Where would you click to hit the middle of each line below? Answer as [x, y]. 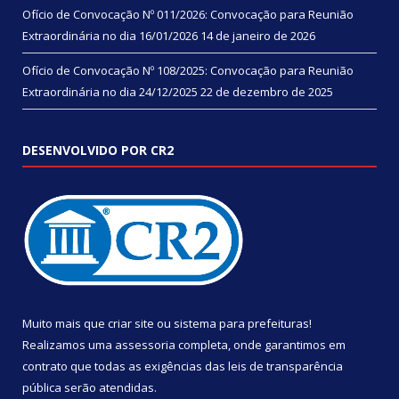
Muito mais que [65, 324]
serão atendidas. [109, 388]
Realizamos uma [69, 345]
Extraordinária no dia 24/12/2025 [110, 92]
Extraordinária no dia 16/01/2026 [110, 36]
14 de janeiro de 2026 [258, 36]
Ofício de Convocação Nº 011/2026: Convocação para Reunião [188, 15]
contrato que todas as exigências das [125, 366]
